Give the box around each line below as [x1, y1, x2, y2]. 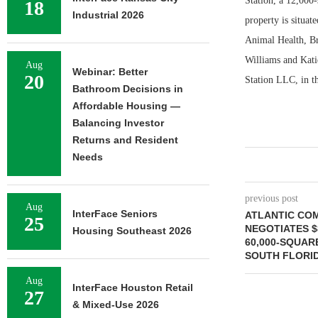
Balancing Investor [72, 117, 164, 128]
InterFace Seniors [72, 208, 158, 219]
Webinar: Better [72, 66, 148, 77]
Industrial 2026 [72, 9, 144, 21]
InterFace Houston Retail [72, 282, 193, 293]
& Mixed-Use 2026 [72, 299, 159, 310]
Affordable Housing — [72, 100, 180, 111]
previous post [244, 193, 298, 204]
